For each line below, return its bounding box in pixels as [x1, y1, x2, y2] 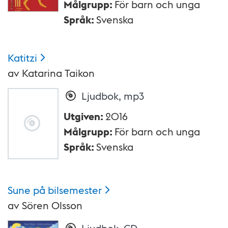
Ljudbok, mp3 [81, 89, 144, 102]
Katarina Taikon [22, 66, 95, 79]
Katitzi [8, 50, 37, 64]
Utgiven [64, 109, 100, 123]
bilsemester [48, 183, 102, 196]
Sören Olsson [22, 198, 82, 212]
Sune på [8, 183, 45, 196]
